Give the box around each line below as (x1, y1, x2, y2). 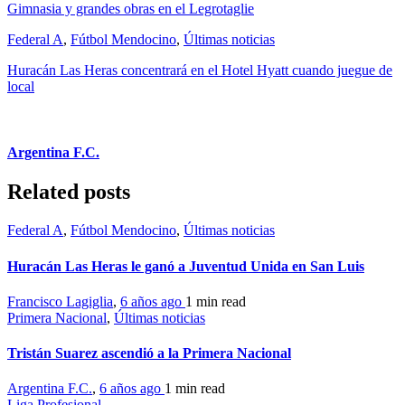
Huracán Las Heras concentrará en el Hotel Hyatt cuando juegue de (7, 61, 392, 78)
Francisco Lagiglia (7, 293, 113, 309)
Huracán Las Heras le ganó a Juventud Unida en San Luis (7, 258, 364, 274)
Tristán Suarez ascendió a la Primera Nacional (7, 345, 291, 362)
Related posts (7, 180, 130, 204)
